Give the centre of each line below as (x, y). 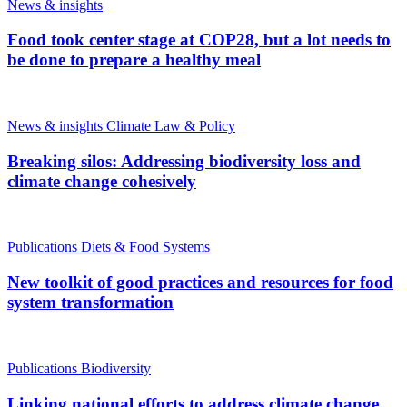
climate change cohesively (102, 181)
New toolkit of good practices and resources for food (200, 283)
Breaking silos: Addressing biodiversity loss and (184, 161)
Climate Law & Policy (171, 126)
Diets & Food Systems (145, 247)
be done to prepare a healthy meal (134, 60)
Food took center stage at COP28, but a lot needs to (199, 40)
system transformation (90, 303)
